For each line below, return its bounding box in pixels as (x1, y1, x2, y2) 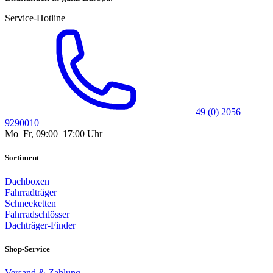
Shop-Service (5, 244, 50, 254)
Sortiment (5, 152, 39, 162)
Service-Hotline (5, 12, 65, 23)
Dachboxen (5, 176, 49, 187)
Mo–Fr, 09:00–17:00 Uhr (5, 128, 102, 139)
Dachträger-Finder (5, 220, 76, 231)
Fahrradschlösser (5, 209, 69, 220)
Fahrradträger (5, 187, 57, 198)
